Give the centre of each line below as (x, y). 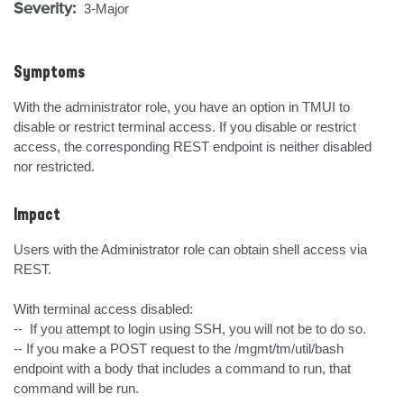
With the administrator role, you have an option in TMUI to (182, 107)
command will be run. (78, 388)
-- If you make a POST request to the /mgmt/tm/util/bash (179, 349)
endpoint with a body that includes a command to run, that (182, 368)
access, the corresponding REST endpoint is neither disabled (193, 147)
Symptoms (49, 73)
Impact (37, 216)
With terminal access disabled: (103, 309)
